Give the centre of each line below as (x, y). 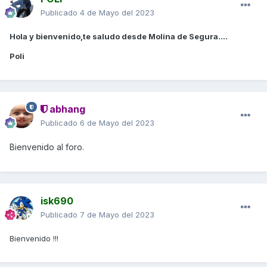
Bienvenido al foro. (47, 147)
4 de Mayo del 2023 (117, 12)
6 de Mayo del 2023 (117, 122)
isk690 (57, 201)
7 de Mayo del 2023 (117, 214)
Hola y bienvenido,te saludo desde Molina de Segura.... (119, 36)
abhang (66, 109)
